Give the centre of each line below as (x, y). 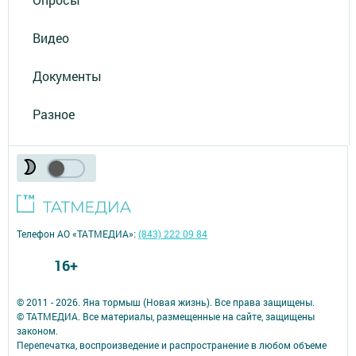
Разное (54, 114)
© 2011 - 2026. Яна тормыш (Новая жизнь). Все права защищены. (166, 302)
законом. (37, 330)
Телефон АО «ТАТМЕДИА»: (77, 233)
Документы (67, 75)
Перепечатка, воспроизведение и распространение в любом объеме (172, 344)
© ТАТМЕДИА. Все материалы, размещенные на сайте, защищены (166, 316)
